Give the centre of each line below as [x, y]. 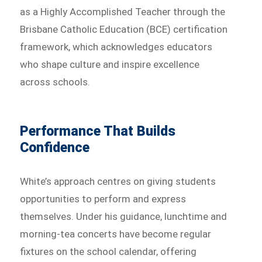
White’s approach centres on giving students [118, 181]
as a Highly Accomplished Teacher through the [123, 11]
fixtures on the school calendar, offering [108, 251]
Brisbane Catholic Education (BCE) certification [124, 29]
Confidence [55, 147]
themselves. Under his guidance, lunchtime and [124, 216]
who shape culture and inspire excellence [110, 64]
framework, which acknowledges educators [116, 46]
